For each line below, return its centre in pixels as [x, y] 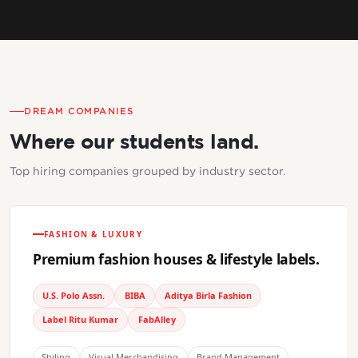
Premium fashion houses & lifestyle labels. [176, 259]
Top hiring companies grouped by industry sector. [147, 170]
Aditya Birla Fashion [208, 295]
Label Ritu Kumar [81, 319]
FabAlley [157, 319]
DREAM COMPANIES [79, 111]
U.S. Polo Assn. [74, 295]
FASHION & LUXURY [93, 234]
